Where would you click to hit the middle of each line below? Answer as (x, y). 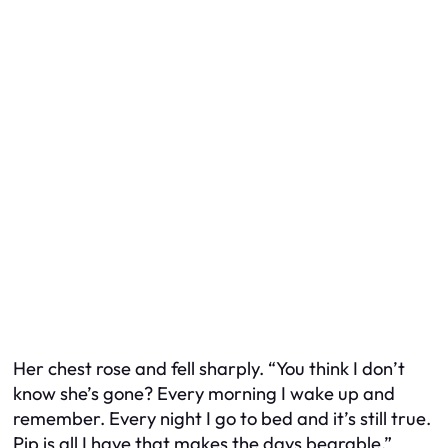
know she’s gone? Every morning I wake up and (204, 393)
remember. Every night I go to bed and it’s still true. (222, 418)
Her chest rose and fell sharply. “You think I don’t (209, 368)
